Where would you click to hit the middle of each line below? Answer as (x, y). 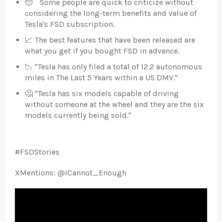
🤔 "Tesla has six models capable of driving (102, 93)
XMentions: (36, 172)
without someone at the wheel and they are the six (114, 104)
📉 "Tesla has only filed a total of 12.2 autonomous (113, 66)
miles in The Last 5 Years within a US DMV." (101, 77)
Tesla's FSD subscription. (70, 24)
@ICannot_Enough (92, 172)
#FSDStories (38, 152)
